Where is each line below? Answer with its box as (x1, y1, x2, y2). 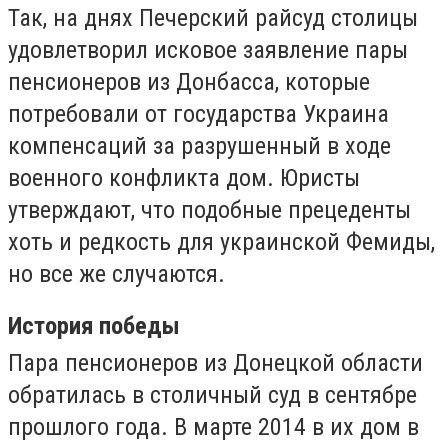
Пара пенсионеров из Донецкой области (8, 349, 423, 378)
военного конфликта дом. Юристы (8, 163, 360, 192)
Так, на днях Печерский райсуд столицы (8, 3, 418, 32)
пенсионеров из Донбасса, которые (8, 67, 370, 96)
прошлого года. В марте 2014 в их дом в (8, 413, 419, 442)
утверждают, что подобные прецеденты (8, 195, 411, 224)
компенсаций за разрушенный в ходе (8, 131, 391, 160)
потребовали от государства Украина (8, 99, 389, 128)
